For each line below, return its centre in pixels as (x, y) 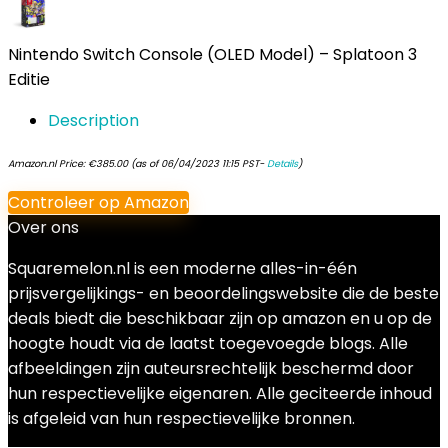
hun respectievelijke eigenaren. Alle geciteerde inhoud (220, 393)
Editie (29, 79)
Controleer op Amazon (98, 202)
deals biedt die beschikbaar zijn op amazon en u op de (220, 318)
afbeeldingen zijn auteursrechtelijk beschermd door (211, 368)
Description (93, 120)
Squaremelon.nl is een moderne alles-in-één (182, 268)
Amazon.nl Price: (48, 163)
